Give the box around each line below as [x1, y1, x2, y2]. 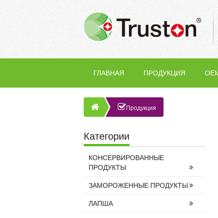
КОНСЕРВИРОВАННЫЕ [89, 154, 164, 162]
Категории [84, 131, 129, 142]
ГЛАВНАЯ [93, 69, 124, 77]
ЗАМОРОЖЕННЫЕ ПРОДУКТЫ [89, 182, 188, 189]
